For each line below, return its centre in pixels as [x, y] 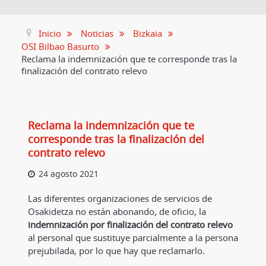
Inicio [50, 34]
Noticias [97, 34]
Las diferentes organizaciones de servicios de [120, 198]
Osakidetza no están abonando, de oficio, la [117, 211]
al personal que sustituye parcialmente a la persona [133, 237]
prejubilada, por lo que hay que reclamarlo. [116, 250]
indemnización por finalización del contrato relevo [130, 224]
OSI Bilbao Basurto [61, 47]
